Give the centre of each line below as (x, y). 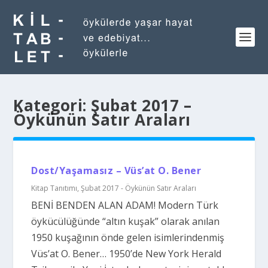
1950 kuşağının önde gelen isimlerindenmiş (128, 237)
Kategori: (52, 105)
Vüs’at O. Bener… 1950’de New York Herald (127, 254)
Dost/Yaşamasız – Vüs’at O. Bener (116, 170)
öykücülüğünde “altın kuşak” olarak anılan (126, 221)
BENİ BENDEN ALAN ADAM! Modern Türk (125, 205)
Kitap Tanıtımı (54, 188)
